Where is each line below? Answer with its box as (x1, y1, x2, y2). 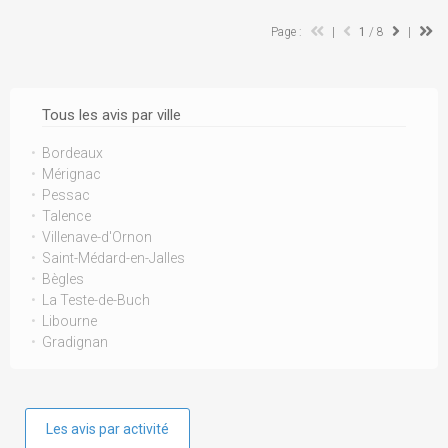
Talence (42, 208, 91, 224)
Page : (271, 25, 305, 39)
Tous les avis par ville (42, 106, 181, 124)
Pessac (42, 187, 90, 203)
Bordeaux (42, 145, 103, 161)
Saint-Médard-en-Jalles (42, 250, 185, 266)
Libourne (42, 313, 97, 329)
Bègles (42, 271, 84, 287)
